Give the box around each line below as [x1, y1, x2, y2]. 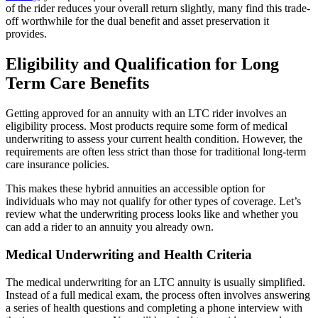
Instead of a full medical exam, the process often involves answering [6, 288, 310, 301]
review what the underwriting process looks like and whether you [6, 208, 298, 221]
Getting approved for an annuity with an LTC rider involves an [6, 107, 287, 120]
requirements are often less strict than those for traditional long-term [6, 146, 306, 158]
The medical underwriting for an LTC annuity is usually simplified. [6, 275, 305, 288]
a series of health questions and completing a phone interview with [6, 301, 302, 314]
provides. [6, 28, 47, 40]
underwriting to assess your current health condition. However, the [6, 133, 302, 146]
